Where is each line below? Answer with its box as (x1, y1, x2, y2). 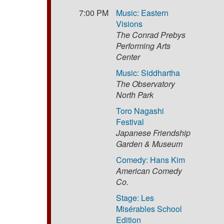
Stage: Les (116, 191, 154, 203)
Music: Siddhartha (116, 66, 180, 78)
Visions (116, 17, 143, 29)
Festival (116, 115, 144, 127)
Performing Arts (116, 39, 171, 51)
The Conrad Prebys (116, 28, 186, 40)
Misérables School (116, 202, 182, 214)
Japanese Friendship (116, 126, 191, 138)
